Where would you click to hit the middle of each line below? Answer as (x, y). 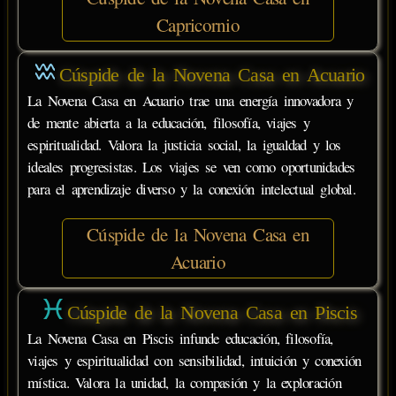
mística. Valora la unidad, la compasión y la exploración (184, 382)
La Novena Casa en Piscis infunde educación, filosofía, (180, 338)
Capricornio (198, 24)
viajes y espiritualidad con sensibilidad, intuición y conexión (194, 360)
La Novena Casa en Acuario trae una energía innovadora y (190, 101)
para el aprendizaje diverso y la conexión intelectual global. (191, 189)
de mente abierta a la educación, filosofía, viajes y (168, 123)
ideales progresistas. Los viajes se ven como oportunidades (191, 167)
